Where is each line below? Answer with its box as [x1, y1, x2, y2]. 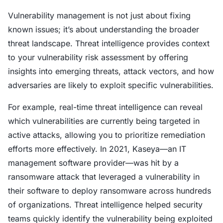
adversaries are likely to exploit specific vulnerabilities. [8, 80, 214, 90]
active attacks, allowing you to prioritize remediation [8, 130, 205, 140]
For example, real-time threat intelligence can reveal [8, 102, 203, 112]
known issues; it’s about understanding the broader [8, 24, 199, 34]
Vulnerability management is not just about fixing [8, 10, 191, 20]
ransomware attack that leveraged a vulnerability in [8, 172, 200, 182]
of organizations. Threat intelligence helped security [8, 200, 203, 210]
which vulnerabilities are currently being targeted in [8, 116, 200, 126]
